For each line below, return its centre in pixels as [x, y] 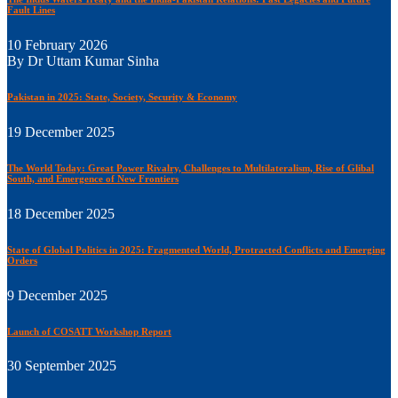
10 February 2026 [57, 44]
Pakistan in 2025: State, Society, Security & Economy [122, 96]
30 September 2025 [62, 366]
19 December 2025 [61, 131]
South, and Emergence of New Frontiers [93, 178]
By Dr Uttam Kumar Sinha [83, 60]
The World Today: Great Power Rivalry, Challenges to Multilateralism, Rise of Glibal [191, 167]
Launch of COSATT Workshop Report [89, 331]
